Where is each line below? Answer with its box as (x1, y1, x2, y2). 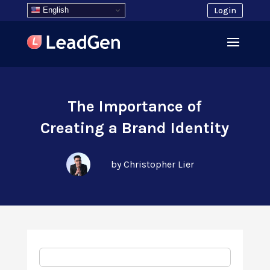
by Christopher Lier (110, 159, 194, 170)
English (40, 5, 69, 14)
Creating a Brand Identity (40, 119, 230, 137)
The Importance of (67, 97, 202, 116)
